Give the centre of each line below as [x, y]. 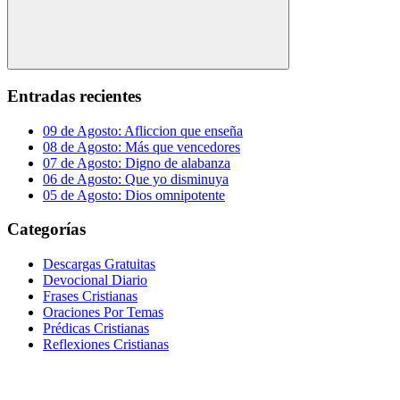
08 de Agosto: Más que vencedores [142, 146]
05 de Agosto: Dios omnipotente [134, 195]
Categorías [46, 229]
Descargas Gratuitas [99, 264]
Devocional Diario [95, 280]
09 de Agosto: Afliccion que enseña [143, 130]
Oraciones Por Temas [103, 312]
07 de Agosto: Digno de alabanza [137, 162]
